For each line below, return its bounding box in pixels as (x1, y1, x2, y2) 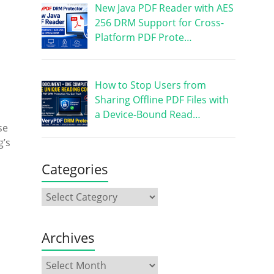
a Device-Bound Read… (94, 108, 201, 122)
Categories (41, 160, 108, 179)
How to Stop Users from (94, 78, 206, 92)
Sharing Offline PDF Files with (94, 93, 229, 107)
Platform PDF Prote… (94, 30, 192, 44)
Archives (41, 228, 95, 247)
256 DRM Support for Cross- (94, 15, 224, 29)
